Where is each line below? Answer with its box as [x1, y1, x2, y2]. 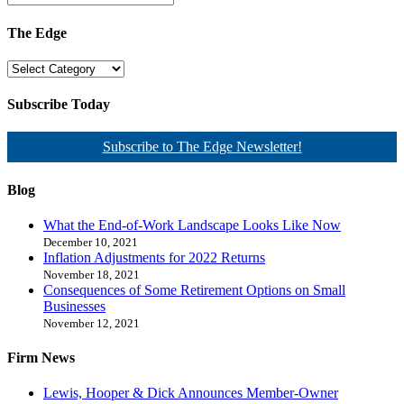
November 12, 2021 [43, 316, 140, 330]
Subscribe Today [7, 96, 110, 113]
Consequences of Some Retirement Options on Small [43, 281, 345, 298]
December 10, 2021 [43, 234, 138, 249]
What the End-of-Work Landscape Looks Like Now [43, 216, 341, 233]
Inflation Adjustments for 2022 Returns [43, 249, 265, 265]
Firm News [7, 350, 75, 366]
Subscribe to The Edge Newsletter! [102, 139, 302, 155]
